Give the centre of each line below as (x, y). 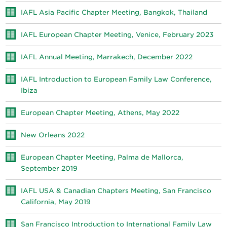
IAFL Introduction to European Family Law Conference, (117, 79)
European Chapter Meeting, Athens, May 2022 (100, 113)
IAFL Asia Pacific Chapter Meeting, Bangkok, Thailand (114, 12)
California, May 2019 (56, 202)
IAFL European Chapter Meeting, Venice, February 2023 (117, 35)
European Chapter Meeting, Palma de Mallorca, (102, 157)
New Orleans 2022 (53, 135)
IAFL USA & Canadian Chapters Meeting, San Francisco (116, 191)
